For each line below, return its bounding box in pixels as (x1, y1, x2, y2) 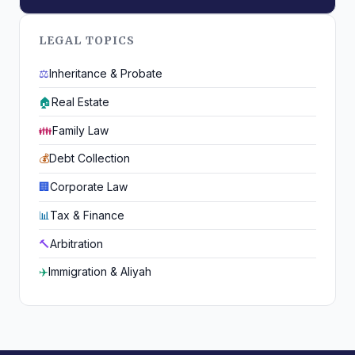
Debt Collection (49, 151, 130, 166)
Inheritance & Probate (49, 67, 162, 81)
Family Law (52, 123, 109, 137)
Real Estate (52, 94, 109, 109)
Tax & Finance (50, 208, 124, 222)
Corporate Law (50, 180, 128, 194)
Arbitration (50, 236, 103, 250)
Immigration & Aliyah (48, 265, 151, 279)
